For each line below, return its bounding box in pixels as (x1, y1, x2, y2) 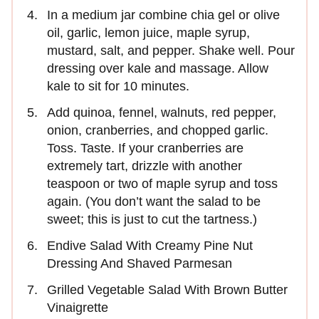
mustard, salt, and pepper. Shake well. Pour (47, 43, 295, 58)
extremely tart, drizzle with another (47, 159, 242, 174)
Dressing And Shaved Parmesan (47, 256, 232, 271)
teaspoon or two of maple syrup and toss (47, 177, 278, 192)
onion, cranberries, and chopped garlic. (47, 123, 268, 138)
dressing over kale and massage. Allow (47, 61, 268, 76)
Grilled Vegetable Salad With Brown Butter (47, 283, 288, 298)
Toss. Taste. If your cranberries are (47, 141, 244, 156)
